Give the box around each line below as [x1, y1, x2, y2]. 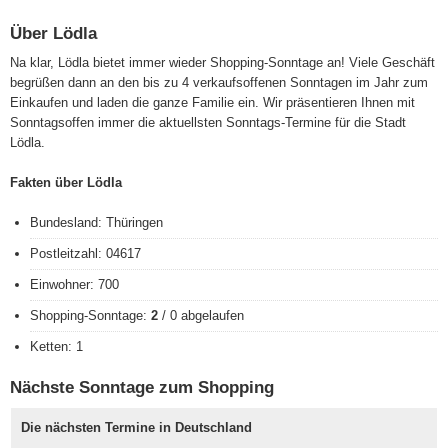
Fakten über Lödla [10, 175, 122, 191]
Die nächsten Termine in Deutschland [21, 420, 252, 436]
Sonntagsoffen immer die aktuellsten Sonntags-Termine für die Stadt [10, 115, 406, 131]
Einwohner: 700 [30, 277, 119, 293]
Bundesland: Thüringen [30, 215, 163, 231]
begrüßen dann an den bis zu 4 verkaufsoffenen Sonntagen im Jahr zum [10, 75, 428, 91]
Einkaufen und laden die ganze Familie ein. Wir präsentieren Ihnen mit [10, 95, 415, 111]
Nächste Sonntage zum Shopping [10, 377, 274, 398]
